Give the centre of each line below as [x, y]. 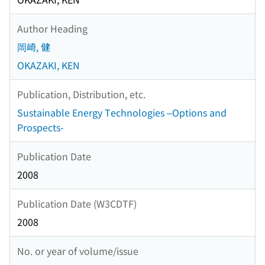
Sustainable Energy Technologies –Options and [122, 113]
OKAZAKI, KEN [49, 65]
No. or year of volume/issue [78, 251]
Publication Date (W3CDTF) [77, 203]
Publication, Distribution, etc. [81, 94]
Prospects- [41, 127]
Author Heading [52, 28]
